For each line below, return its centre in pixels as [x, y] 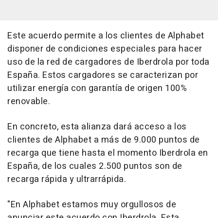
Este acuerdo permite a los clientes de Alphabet [106, 36]
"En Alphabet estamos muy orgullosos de [92, 205]
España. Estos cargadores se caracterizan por [103, 75]
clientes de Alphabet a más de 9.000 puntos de [104, 140]
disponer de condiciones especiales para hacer [105, 49]
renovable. [29, 102]
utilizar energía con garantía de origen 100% [97, 89]
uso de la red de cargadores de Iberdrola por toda [109, 62]
